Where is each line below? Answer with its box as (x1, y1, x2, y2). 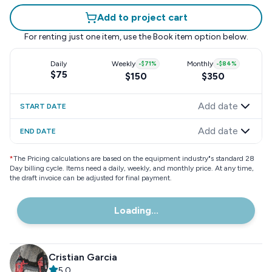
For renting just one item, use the (24, 32, 151, 42)
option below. (192, 32, 248, 42)
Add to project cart (97, 12, 188, 23)
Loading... (114, 205, 158, 216)
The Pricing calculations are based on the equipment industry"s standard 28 (13, 154, 254, 163)
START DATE (20, 102, 66, 110)
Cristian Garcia (49, 251, 117, 263)
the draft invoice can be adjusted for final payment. (10, 174, 172, 182)
